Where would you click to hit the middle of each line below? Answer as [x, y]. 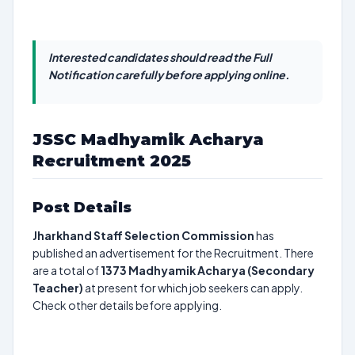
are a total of [67, 270]
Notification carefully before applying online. [169, 74]
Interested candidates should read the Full [160, 57]
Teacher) [58, 288]
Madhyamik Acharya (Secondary [221, 270]
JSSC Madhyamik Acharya [148, 139]
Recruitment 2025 [112, 161]
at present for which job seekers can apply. [193, 288]
